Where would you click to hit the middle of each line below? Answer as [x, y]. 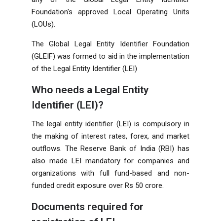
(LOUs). [43, 24]
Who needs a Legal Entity [90, 90]
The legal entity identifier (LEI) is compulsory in [110, 124]
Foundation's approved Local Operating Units [110, 12]
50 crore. [149, 185]
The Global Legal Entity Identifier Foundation [110, 44]
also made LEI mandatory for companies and [110, 161]
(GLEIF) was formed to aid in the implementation [110, 56]
